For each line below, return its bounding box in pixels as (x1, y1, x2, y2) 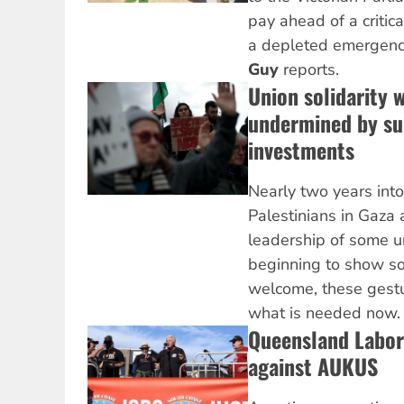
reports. (278, 59, 339, 81)
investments (247, 133, 354, 167)
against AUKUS (247, 350, 378, 383)
